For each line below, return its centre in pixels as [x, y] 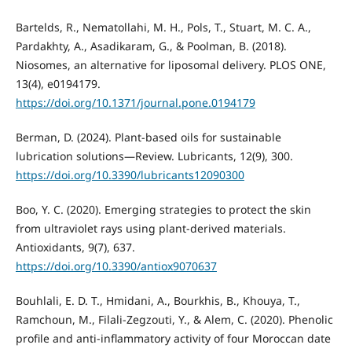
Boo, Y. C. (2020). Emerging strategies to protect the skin [163, 210]
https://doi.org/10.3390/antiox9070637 [116, 266]
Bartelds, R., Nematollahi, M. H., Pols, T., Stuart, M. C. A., [163, 27]
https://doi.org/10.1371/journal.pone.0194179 [135, 103]
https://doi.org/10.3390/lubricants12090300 [130, 175]
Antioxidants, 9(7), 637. [75, 247]
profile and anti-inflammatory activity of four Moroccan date [173, 339]
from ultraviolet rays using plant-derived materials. [150, 229]
